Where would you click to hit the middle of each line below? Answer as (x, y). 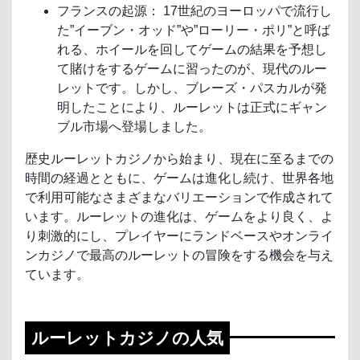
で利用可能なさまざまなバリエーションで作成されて (179, 197)
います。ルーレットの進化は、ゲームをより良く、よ (179, 216)
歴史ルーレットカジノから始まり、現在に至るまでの (179, 158)
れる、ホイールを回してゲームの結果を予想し (192, 49)
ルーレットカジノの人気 (127, 337)
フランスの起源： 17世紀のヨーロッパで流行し (194, 10)
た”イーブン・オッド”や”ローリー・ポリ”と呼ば (194, 30)
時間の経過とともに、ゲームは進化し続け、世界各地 (179, 178)
